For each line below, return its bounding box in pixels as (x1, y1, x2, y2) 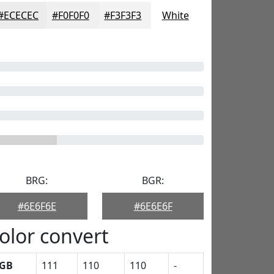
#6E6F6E (17, 199, 56, 213)
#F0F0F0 (51, 9, 89, 22)
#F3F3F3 (104, 9, 142, 22)
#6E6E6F (133, 199, 172, 213)
